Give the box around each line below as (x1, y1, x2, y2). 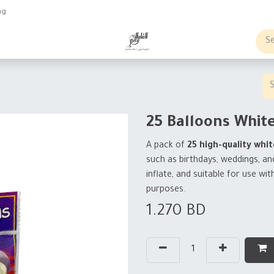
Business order (18, 37, 78, 46)
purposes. (146, 185, 188, 195)
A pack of (146, 141, 187, 151)
